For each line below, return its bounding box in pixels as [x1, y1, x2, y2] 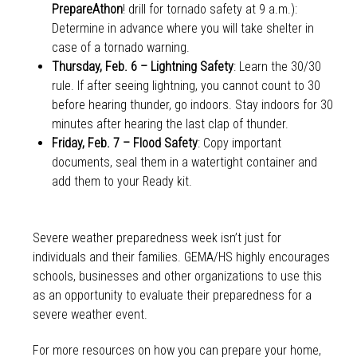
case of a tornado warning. [51, 40, 190, 56]
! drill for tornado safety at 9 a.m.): [122, 2, 297, 18]
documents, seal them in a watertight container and [51, 155, 317, 171]
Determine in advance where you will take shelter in [51, 21, 314, 37]
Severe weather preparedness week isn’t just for [32, 229, 281, 245]
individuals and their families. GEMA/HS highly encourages [32, 249, 330, 265]
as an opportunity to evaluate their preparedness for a [32, 287, 312, 303]
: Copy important [197, 135, 281, 151]
